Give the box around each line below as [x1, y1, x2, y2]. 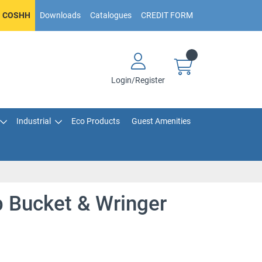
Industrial [16, 116, 51, 126]
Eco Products [71, 116, 120, 126]
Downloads [40, 11, 81, 20]
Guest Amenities [131, 116, 191, 126]
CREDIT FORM [141, 11, 193, 20]
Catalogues [90, 11, 132, 20]
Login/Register [111, 75, 165, 85]
